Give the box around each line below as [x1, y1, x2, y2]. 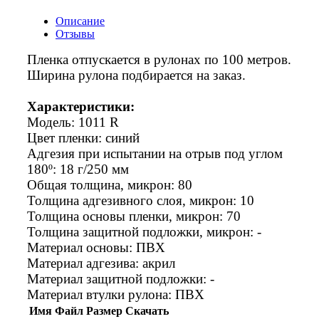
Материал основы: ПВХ [27, 239, 165, 255]
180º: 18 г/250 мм [27, 161, 129, 177]
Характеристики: [27, 98, 135, 114]
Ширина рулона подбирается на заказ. [27, 67, 246, 83]
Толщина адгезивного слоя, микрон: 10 [27, 192, 254, 208]
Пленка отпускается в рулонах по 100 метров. [27, 51, 291, 67]
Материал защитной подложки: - [27, 271, 214, 286]
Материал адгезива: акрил [27, 255, 175, 271]
